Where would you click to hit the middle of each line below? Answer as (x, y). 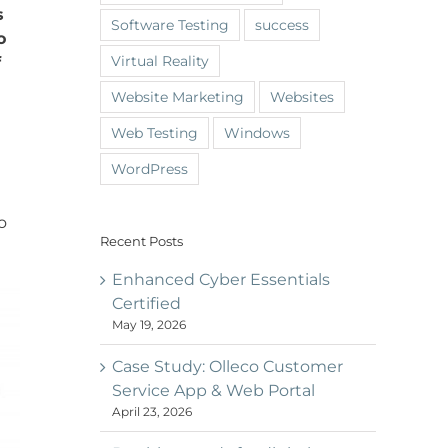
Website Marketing (177, 96)
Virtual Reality (160, 60)
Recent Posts (141, 240)
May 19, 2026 (149, 324)
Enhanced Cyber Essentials (221, 279)
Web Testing (154, 132)
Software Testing (170, 24)
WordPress (149, 168)
